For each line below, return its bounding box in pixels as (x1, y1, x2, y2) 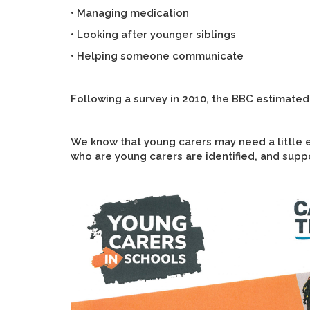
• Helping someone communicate (71, 50, 244, 62)
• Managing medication (71, 7, 189, 19)
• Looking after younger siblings (71, 28, 236, 41)
